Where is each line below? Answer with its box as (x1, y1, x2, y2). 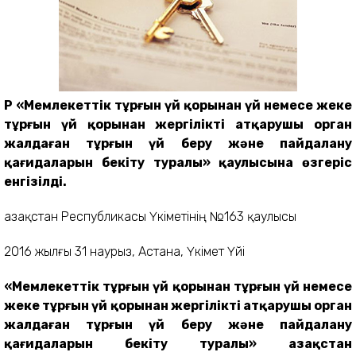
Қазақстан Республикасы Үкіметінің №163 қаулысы (4, 208, 303, 224)
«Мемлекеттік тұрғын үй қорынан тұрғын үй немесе (4, 278, 352, 294)
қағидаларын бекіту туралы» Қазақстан (4, 335, 352, 351)
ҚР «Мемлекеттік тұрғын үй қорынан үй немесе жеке (4, 97, 352, 113)
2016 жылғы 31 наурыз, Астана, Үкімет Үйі (4, 243, 245, 259)
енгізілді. (4, 173, 67, 189)
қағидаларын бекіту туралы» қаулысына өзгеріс (4, 154, 352, 170)
